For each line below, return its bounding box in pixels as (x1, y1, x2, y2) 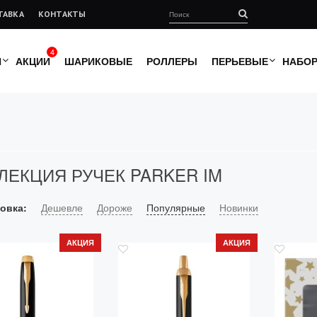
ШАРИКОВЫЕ (64, 54, 132, 68)
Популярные (146, 200, 205, 214)
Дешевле (40, 200, 83, 214)
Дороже (96, 200, 132, 214)
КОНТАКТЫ (38, 8, 86, 19)
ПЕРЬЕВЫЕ (212, 54, 268, 68)
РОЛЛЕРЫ (146, 54, 197, 68)
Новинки (219, 200, 258, 214)
